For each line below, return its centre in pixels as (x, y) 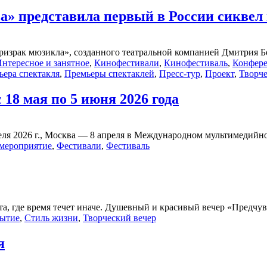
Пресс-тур (180, 73)
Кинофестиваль (196, 63)
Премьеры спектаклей (109, 73)
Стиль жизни (51, 218)
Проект (220, 73)
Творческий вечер (119, 218)
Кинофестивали (127, 63)
